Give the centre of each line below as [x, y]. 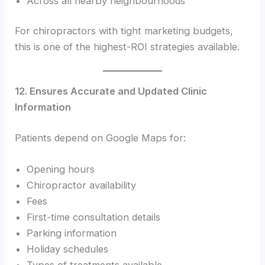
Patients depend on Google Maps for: [101, 138]
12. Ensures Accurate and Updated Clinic [111, 91]
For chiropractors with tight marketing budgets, [124, 31]
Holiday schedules [68, 249]
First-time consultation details [94, 217]
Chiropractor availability [82, 185]
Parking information [72, 233]
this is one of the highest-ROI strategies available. [127, 47]
